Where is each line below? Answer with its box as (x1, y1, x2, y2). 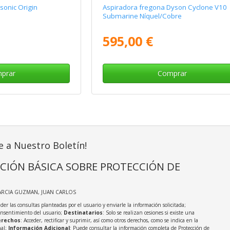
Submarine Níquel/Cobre (103, 11, 182, 21)
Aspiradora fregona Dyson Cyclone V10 (103, 2, 227, 12)
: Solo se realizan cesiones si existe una (102, 209, 195, 217)
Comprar (157, 68, 187, 79)
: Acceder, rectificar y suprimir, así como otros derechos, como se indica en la (20, 217, 198, 224)
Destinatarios (63, 209, 103, 217)
